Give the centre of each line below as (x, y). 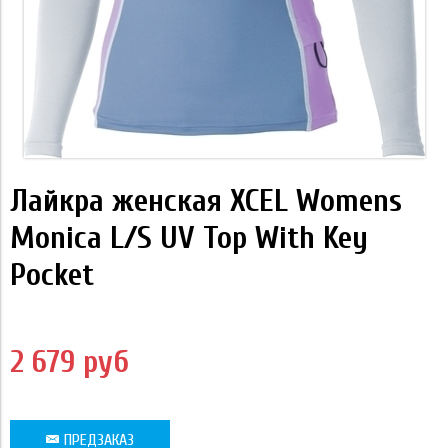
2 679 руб (69, 361)
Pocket (52, 274)
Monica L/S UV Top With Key (189, 237)
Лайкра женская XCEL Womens (206, 200)
